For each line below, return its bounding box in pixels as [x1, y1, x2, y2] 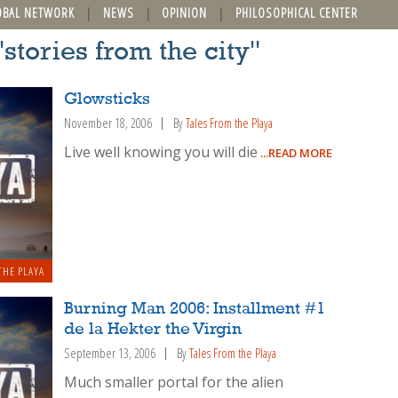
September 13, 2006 [64, 344, 156, 362]
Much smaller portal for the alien [64, 371, 284, 392]
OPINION [162, 4, 208, 21]
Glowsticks [64, 91, 151, 109]
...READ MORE [258, 144, 333, 161]
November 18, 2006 [64, 115, 153, 132]
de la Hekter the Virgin [64, 320, 243, 338]
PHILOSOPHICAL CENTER [235, 4, 358, 21]
